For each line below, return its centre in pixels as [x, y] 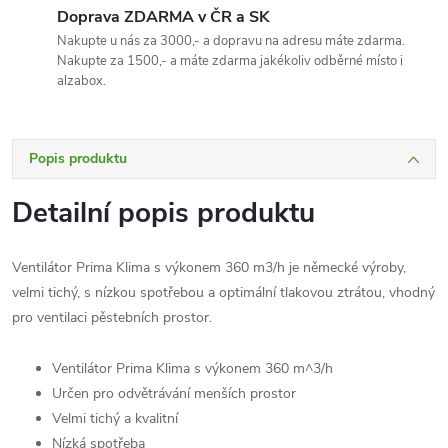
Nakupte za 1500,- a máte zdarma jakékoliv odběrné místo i [230, 61]
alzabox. [81, 81]
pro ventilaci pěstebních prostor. [112, 317]
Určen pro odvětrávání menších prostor [174, 393]
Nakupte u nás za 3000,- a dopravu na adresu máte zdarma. [231, 41]
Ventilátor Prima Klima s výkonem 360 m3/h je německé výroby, [209, 267]
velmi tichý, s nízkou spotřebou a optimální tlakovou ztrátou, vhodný [223, 292]
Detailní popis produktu [163, 213]
